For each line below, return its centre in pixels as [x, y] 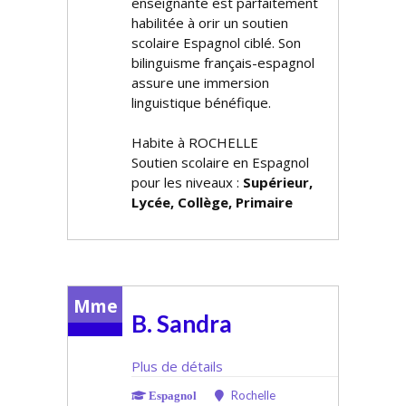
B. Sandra [182, 324]
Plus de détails [177, 366]
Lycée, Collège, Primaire [212, 202]
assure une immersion [200, 82]
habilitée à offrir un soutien [210, 23]
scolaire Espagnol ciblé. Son [216, 43]
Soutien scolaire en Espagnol [220, 162]
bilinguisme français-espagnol [223, 63]
